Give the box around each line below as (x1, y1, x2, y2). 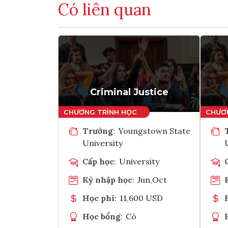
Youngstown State (118, 125, 191, 136)
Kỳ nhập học (82, 174, 132, 185)
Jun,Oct (137, 174, 167, 185)
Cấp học (82, 156, 114, 166)
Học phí (82, 192, 115, 203)
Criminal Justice (90, 86, 168, 98)
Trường (82, 125, 113, 136)
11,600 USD (120, 192, 163, 203)
